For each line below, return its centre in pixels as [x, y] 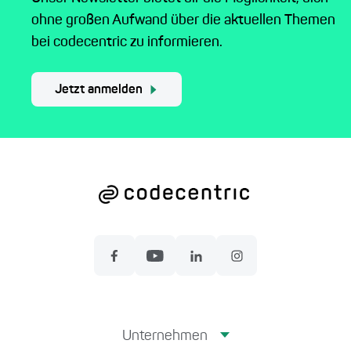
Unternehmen [165, 337]
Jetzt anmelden [99, 90]
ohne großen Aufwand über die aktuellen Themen [183, 21]
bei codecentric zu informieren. [127, 43]
